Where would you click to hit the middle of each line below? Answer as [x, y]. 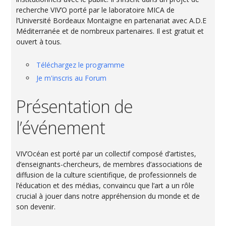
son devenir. [36, 206]
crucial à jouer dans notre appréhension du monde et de [108, 196]
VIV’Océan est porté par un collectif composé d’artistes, [106, 153]
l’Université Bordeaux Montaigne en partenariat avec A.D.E [111, 20]
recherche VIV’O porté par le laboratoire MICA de [96, 10]
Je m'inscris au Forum [72, 78]
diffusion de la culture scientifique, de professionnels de [107, 175]
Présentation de [75, 106]
